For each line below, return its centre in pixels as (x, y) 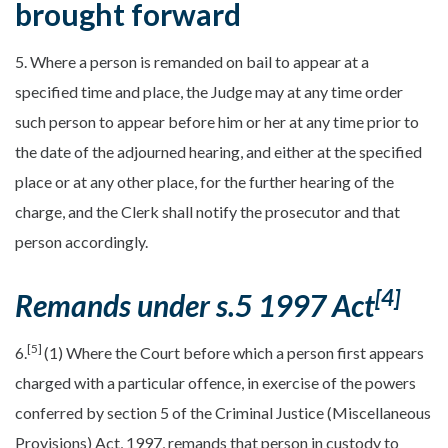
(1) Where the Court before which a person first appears (234, 352)
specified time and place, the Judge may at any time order (209, 91)
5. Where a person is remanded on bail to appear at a (192, 61)
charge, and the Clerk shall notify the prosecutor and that (207, 211)
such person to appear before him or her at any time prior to (217, 121)
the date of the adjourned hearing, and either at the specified (218, 151)
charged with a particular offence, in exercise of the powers (215, 382)
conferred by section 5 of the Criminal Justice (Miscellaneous (223, 412)
